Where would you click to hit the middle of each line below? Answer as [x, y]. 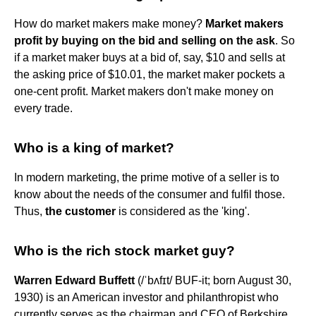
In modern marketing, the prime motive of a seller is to [147, 177]
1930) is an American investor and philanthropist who [146, 297]
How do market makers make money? [110, 23]
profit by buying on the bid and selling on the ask [145, 40]
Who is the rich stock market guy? [124, 250]
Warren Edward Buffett [74, 280]
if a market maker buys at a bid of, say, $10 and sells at [150, 57]
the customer [80, 211]
